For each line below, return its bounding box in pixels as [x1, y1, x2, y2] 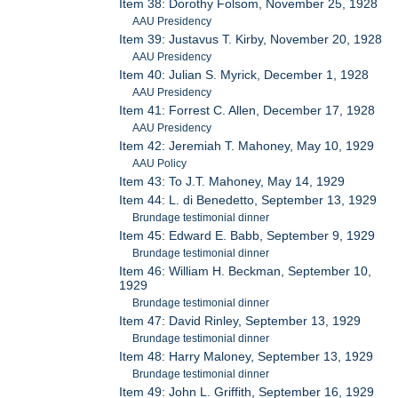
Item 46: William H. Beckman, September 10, [119, 264, 372, 279]
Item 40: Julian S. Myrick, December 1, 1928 [119, 68, 370, 83]
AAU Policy [132, 157, 187, 171]
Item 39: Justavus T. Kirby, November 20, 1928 [119, 32, 383, 47]
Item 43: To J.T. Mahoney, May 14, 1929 [119, 174, 346, 189]
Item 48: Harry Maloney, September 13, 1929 [119, 349, 374, 364]
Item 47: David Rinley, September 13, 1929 [119, 314, 362, 329]
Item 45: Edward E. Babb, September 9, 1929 [119, 228, 376, 243]
